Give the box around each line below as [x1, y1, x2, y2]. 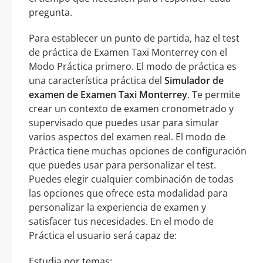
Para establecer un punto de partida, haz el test [29, 32, 240, 45]
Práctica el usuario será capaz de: [29, 229, 177, 242]
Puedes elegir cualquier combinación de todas [29, 173, 234, 186]
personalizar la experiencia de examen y [29, 201, 206, 214]
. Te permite [187, 88, 240, 102]
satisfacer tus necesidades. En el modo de [29, 215, 214, 228]
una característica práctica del [29, 74, 164, 87]
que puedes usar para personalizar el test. [29, 159, 216, 172]
